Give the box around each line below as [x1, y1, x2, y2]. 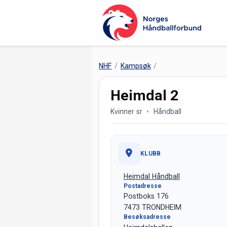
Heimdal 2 [110, 87, 178, 104]
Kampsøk [120, 61, 151, 70]
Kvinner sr [110, 107, 142, 116]
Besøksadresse [123, 213, 171, 221]
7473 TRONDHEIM [123, 203, 181, 212]
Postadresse [123, 182, 162, 190]
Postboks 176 [123, 192, 169, 201]
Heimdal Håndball [123, 172, 180, 180]
